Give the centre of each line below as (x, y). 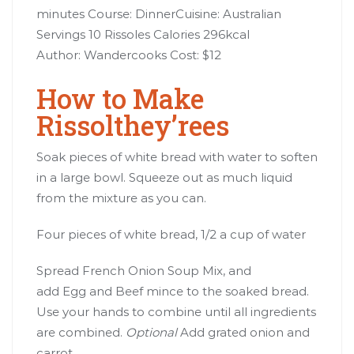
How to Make (120, 98)
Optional (151, 332)
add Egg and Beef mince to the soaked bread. (173, 291)
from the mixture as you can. (121, 198)
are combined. (81, 332)
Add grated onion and (243, 332)
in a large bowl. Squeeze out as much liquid (164, 177)
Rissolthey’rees (133, 125)
